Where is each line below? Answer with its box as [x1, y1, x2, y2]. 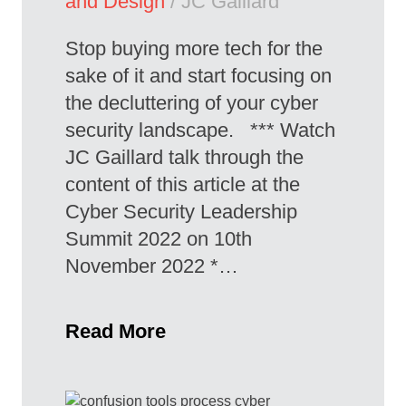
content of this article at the [65, 173, 300, 197]
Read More [65, 320, 166, 343]
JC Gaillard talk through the [65, 146, 304, 169]
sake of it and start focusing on [65, 64, 332, 88]
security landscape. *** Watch [65, 119, 335, 142]
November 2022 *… [65, 255, 238, 278]
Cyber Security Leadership [65, 200, 297, 224]
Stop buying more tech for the [65, 37, 323, 61]
